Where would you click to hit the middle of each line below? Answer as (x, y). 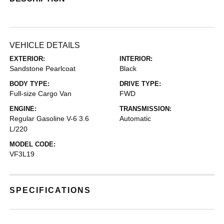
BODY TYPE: (30, 84)
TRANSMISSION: (145, 109)
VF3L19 (22, 154)
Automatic (135, 118)
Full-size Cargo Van (41, 93)
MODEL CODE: (33, 144)
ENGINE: (23, 109)
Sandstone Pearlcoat (43, 68)
